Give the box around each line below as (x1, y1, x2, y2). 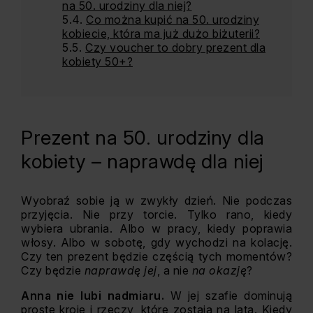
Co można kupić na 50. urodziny (86, 13, 259, 27)
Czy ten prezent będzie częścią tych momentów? (21, 249, 292, 263)
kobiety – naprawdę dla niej (21, 150, 263, 173)
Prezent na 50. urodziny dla (21, 126, 265, 150)
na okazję (189, 263, 247, 277)
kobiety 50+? (62, 54, 133, 68)
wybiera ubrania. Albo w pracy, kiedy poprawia (21, 221, 292, 235)
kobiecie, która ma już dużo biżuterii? (62, 27, 260, 41)
